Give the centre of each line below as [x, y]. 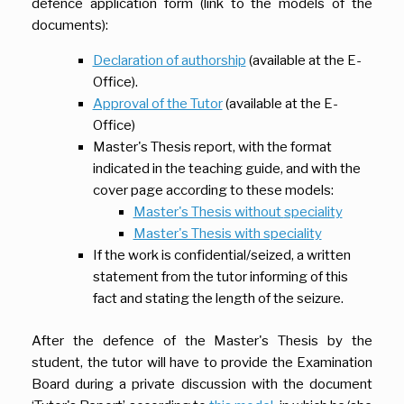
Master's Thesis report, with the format [212, 147]
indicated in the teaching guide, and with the [226, 169]
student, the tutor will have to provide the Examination [202, 362]
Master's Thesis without [208, 212]
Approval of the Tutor [157, 104]
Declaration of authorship [169, 61]
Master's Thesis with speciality [227, 234]
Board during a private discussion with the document [202, 384]
